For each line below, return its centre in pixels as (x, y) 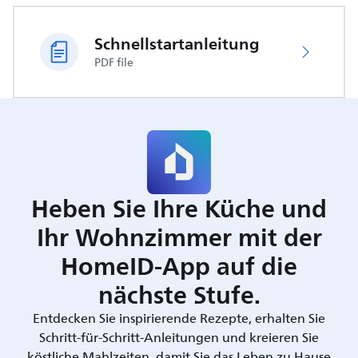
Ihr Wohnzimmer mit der (179, 237)
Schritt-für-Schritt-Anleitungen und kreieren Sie (179, 338)
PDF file (114, 63)
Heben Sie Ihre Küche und (179, 209)
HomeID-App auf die (179, 266)
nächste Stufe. (179, 295)
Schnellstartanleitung (177, 44)
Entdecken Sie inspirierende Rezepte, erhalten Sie (179, 319)
